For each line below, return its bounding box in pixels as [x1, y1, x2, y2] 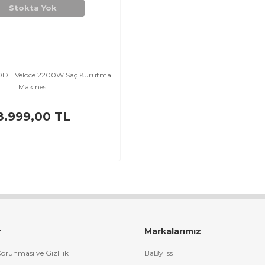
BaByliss [144, 248, 173, 258]
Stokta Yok [9, 3, 57, 13]
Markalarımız [144, 226, 201, 237]
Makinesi [18, 82, 48, 92]
